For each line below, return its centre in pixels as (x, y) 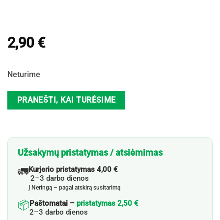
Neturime (24, 74)
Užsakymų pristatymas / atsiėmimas (90, 152)
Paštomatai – (53, 203)
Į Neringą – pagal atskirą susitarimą (74, 187)
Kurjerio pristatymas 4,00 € (74, 169)
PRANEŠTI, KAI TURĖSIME (66, 100)
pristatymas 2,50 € (109, 203)
